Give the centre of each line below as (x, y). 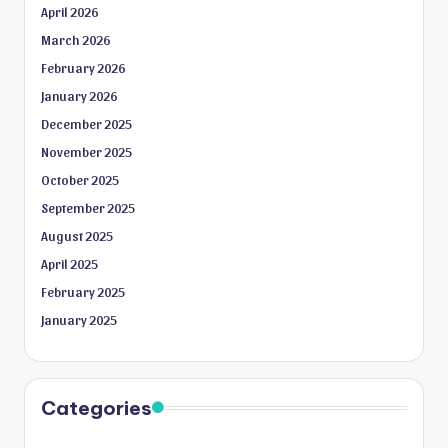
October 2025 (80, 179)
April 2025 (69, 263)
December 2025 (86, 123)
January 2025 (79, 319)
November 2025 (86, 151)
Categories (96, 408)
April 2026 (69, 11)
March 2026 (75, 39)
